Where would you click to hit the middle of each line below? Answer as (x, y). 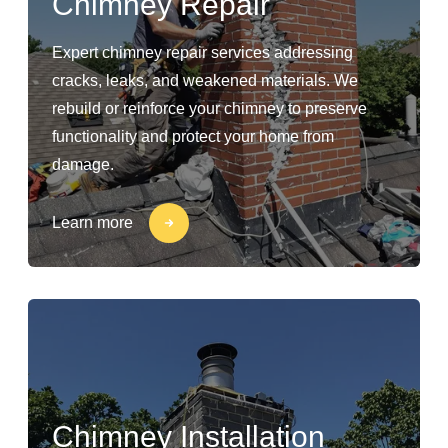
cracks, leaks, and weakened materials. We (205, 80)
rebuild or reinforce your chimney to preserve (209, 108)
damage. (83, 164)
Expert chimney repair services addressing (202, 52)
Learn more (92, 222)
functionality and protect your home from (193, 136)
